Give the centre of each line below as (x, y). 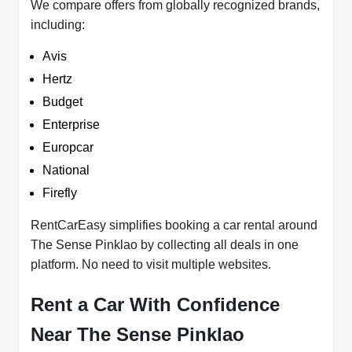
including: (58, 25)
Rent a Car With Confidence (155, 305)
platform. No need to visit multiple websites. (151, 265)
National (66, 170)
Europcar (68, 148)
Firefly (60, 193)
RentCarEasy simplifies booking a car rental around (174, 225)
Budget (62, 102)
